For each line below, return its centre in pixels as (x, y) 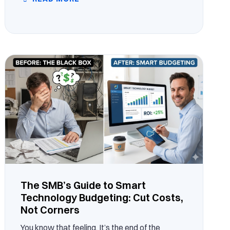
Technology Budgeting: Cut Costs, (102, 197)
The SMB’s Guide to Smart (83, 185)
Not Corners (50, 209)
